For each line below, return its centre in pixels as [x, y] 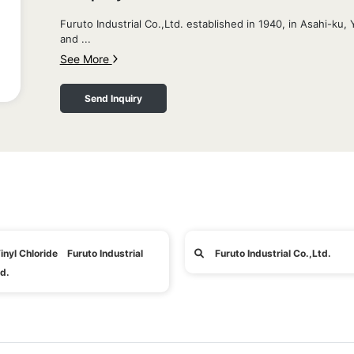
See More [86, 59]
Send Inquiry [113, 98]
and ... [75, 39]
